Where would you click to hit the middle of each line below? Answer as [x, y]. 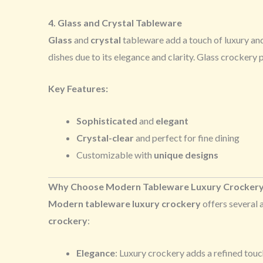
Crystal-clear [105, 138]
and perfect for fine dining [187, 138]
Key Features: [78, 89]
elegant [172, 121]
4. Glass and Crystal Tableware [115, 22]
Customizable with [115, 155]
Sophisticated [107, 121]
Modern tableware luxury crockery [124, 204]
